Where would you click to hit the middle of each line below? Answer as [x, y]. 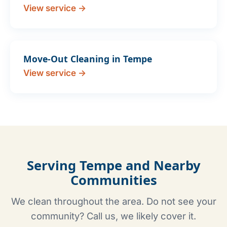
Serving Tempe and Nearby [113, 166]
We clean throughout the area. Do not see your [113, 201]
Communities [113, 180]
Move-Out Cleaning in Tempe [88, 59]
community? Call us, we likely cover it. [113, 216]
